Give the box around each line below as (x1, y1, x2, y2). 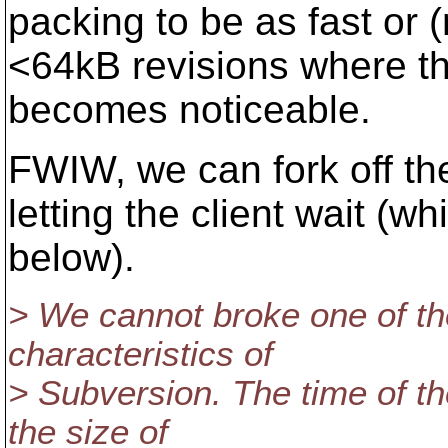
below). (8, 236, 135, 279)
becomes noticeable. (8, 88, 371, 131)
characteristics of (8, 335, 273, 373)
